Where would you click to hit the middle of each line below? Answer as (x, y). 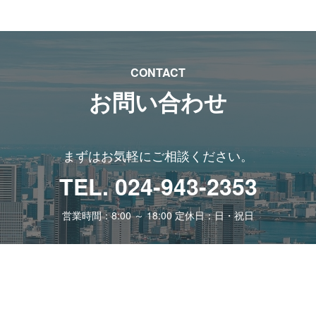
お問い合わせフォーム (145, 266)
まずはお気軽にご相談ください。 (158, 156)
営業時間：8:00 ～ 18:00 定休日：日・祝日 (158, 215)
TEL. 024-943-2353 (158, 187)
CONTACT (158, 73)
